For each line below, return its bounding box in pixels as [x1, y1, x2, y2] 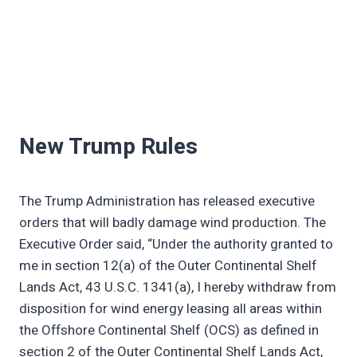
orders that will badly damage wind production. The [19, 213, 326, 233]
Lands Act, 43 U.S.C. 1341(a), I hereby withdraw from [19, 277, 336, 298]
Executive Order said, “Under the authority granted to [19, 234, 333, 255]
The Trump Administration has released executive [19, 191, 315, 212]
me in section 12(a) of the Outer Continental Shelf [19, 256, 317, 277]
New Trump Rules [19, 131, 198, 164]
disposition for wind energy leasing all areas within [19, 299, 322, 320]
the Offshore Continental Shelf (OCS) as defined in [19, 320, 319, 341]
